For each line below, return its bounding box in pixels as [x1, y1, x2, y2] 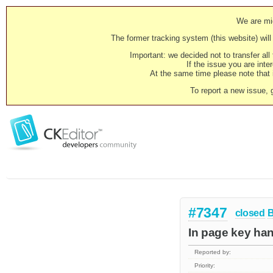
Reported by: [194, 249, 232, 256]
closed [235, 207, 265, 218]
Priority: [194, 262, 216, 269]
